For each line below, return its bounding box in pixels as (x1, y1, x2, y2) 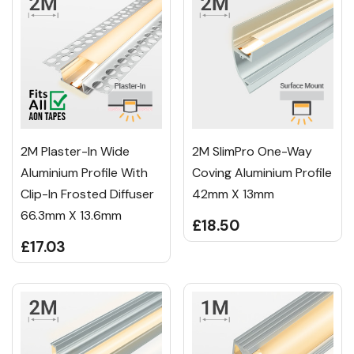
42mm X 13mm (192, 186, 274, 203)
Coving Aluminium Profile (192, 164, 332, 182)
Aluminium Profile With (21, 164, 148, 182)
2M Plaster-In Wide (21, 143, 130, 160)
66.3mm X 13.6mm (21, 207, 122, 224)
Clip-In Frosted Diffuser (21, 186, 154, 203)
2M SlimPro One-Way (192, 143, 312, 160)
